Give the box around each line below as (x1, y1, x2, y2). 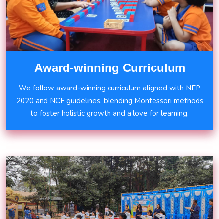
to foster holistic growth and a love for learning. (30, 109, 189, 119)
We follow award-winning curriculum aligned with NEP (19, 83, 200, 93)
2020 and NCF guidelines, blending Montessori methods (16, 96, 203, 106)
